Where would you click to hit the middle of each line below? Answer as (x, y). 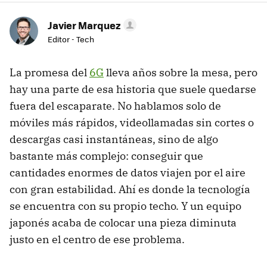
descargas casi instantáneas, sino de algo (114, 139)
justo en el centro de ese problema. (97, 240)
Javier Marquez (84, 25)
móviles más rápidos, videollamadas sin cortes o (132, 123)
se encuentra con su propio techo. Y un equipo (125, 206)
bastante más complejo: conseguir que (106, 156)
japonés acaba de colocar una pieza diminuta (123, 223)
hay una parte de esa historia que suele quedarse (133, 89)
